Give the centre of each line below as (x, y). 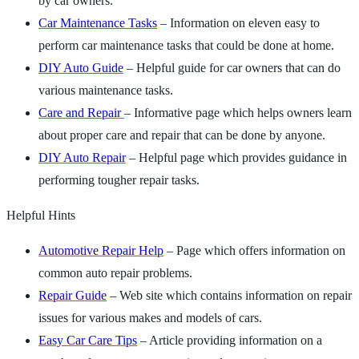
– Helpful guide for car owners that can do (232, 67)
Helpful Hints (41, 215)
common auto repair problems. (115, 272)
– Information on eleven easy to (238, 22)
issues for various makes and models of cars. (150, 317)
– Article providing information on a (230, 340)
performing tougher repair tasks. (119, 179)
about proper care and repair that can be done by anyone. (182, 135)
